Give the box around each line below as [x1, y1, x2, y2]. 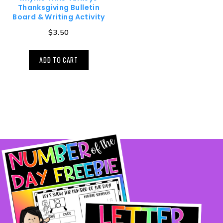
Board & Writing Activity [12, 12, 105, 22]
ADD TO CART [39, 55, 78, 65]
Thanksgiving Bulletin [17, 2, 100, 13]
